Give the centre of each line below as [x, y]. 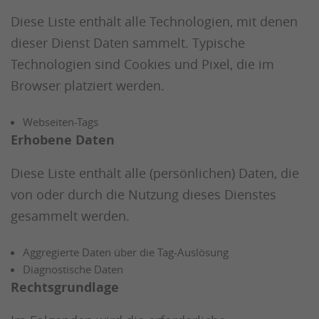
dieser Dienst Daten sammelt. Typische [128, 43]
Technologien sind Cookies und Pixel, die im [142, 64]
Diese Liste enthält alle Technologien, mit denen [154, 22]
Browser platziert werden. [88, 86]
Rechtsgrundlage [65, 288]
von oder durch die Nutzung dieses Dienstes [143, 195]
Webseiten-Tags [61, 122]
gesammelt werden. [70, 216]
